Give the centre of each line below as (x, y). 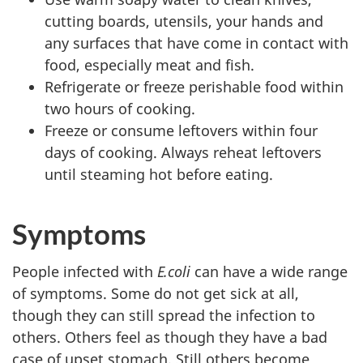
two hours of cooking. (120, 109)
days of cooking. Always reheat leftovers (183, 152)
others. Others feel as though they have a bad (170, 337)
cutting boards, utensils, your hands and (184, 21)
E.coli (174, 271)
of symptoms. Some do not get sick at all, (156, 293)
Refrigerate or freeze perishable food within (194, 87)
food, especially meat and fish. (149, 65)
